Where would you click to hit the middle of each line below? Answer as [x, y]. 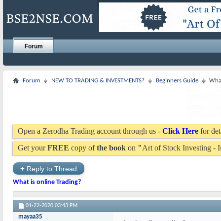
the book [111, 148]
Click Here [180, 131]
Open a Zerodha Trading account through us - [90, 131]
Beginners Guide [177, 81]
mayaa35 [30, 217]
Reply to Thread [51, 169]
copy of [83, 148]
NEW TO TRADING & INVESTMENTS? [98, 81]
